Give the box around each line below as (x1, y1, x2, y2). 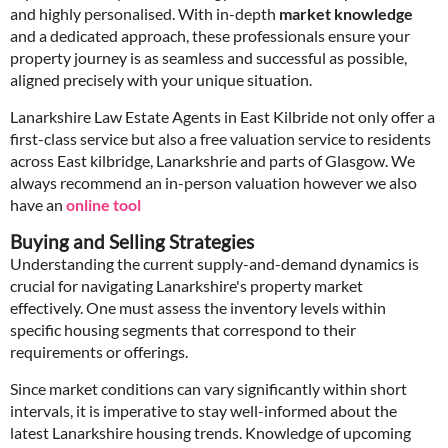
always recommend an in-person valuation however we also (10, 173, 417, 192)
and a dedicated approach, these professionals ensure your (10, 26, 410, 45)
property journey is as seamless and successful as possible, (10, 48, 407, 67)
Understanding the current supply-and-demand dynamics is (10, 254, 419, 273)
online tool (66, 195, 141, 214)
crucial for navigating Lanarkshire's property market (10, 276, 363, 295)
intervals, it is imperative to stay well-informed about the (10, 401, 397, 420)
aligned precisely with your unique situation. (10, 70, 312, 89)
